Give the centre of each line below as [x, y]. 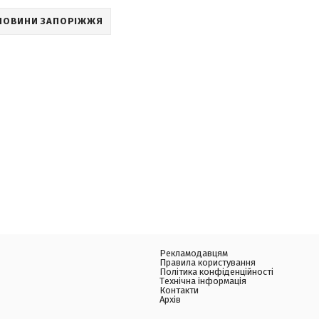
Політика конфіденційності [216, 272]
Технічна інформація [203, 281]
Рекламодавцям [194, 253]
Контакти [179, 290]
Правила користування [208, 262]
